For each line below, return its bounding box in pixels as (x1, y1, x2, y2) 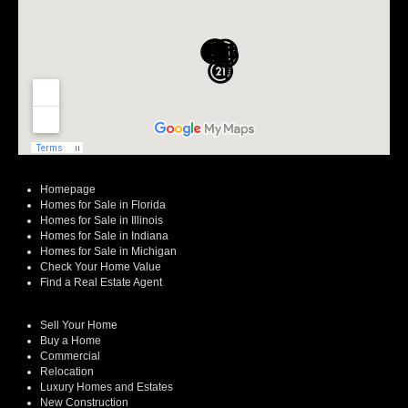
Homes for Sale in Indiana (40, 229, 168, 243)
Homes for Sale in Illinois (40, 214, 163, 228)
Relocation (40, 365, 94, 379)
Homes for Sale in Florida (40, 199, 166, 212)
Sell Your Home (40, 319, 117, 332)
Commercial (40, 350, 103, 363)
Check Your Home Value (40, 260, 161, 274)
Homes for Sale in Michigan (40, 245, 177, 259)
